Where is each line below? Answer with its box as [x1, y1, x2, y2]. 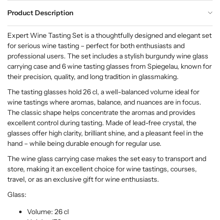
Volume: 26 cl [27, 207, 69, 217]
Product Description [7, 8, 74, 17]
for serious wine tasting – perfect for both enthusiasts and [7, 41, 185, 50]
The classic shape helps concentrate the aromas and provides [7, 108, 195, 117]
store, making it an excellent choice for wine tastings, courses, [7, 164, 197, 173]
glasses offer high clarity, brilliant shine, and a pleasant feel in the [7, 128, 203, 137]
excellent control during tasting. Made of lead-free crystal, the [7, 118, 196, 127]
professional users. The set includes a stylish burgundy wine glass [7, 51, 208, 60]
